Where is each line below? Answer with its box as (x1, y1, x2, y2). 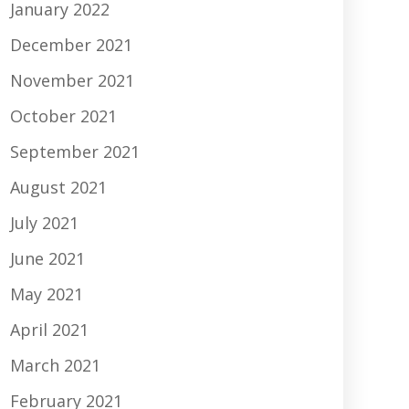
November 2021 (10, 69, 134, 92)
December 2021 (10, 34, 132, 57)
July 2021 (10, 212, 79, 235)
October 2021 (10, 105, 117, 128)
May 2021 (10, 283, 83, 306)
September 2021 (10, 141, 140, 163)
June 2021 (10, 247, 85, 270)
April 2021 (10, 319, 89, 341)
